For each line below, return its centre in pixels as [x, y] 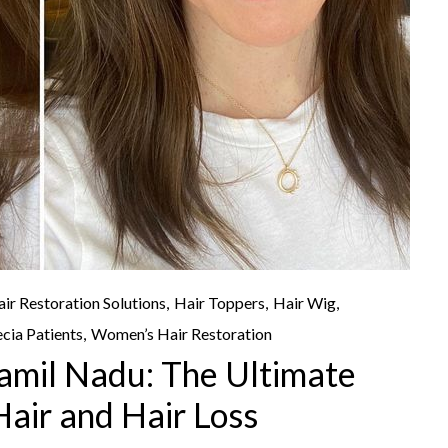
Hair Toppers [219, 303]
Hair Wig [304, 303]
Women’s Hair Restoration [181, 333]
